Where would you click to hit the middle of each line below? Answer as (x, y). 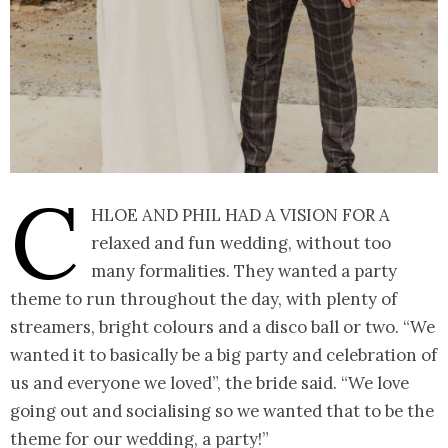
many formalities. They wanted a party (244, 271)
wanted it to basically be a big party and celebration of (223, 355)
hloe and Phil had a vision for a (240, 215)
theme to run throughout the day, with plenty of (203, 299)
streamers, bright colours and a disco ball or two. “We (222, 327)
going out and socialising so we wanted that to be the (222, 411)
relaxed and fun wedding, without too (241, 243)
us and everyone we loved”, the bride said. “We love (209, 383)
